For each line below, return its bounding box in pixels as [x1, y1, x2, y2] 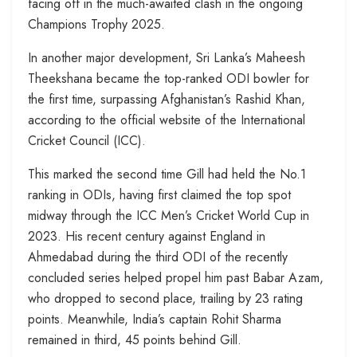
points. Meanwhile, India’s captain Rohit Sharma [28, 310, 281, 329]
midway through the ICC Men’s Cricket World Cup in [28, 206, 309, 226]
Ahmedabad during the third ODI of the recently [28, 248, 288, 267]
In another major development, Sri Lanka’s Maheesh [28, 49, 305, 68]
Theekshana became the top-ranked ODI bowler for [28, 69, 309, 88]
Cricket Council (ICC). [28, 131, 146, 151]
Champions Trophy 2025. [28, 15, 165, 34]
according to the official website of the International [28, 111, 305, 130]
